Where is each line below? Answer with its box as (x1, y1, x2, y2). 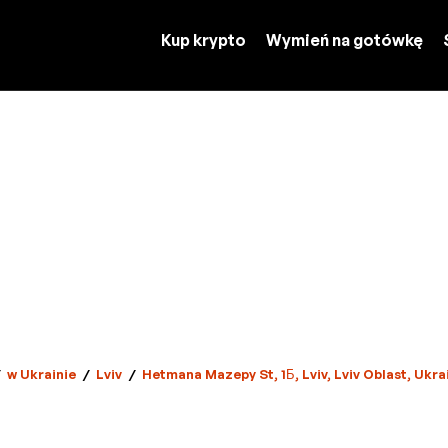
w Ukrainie (6, 366, 76, 382)
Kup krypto (161, 30, 246, 50)
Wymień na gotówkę (266, 30, 423, 50)
